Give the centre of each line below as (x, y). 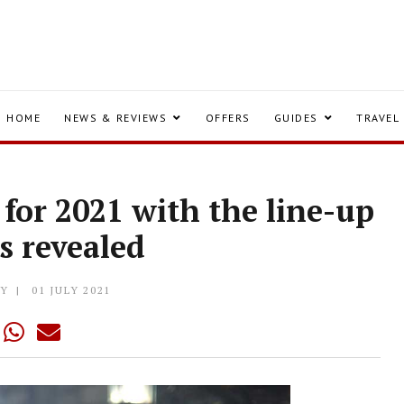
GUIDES (296, 118)
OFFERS (228, 118)
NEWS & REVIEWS (115, 118)
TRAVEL (378, 118)
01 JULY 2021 (72, 290)
